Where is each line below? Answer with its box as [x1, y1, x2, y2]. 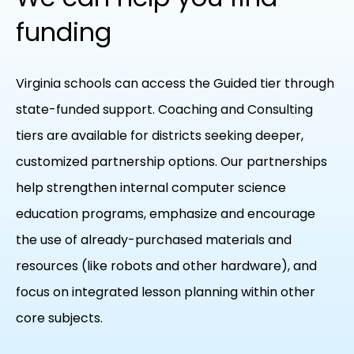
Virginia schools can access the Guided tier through [16, 73, 334, 92]
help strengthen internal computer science [16, 178, 286, 197]
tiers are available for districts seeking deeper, [16, 126, 303, 145]
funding [16, 14, 111, 51]
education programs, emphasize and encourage [16, 204, 315, 223]
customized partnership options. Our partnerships [16, 152, 327, 171]
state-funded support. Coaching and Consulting [16, 100, 313, 119]
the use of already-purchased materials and [16, 230, 292, 249]
